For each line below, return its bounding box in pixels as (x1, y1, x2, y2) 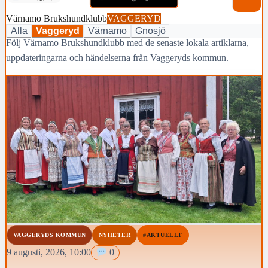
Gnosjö (135, 26, 166, 36)
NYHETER (98, 232, 131, 239)
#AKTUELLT (143, 232, 182, 239)
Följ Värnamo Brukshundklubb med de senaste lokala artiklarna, (6, 37, 249, 48)
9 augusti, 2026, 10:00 (7, 247, 91, 258)
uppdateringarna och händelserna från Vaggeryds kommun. (6, 52, 229, 63)
